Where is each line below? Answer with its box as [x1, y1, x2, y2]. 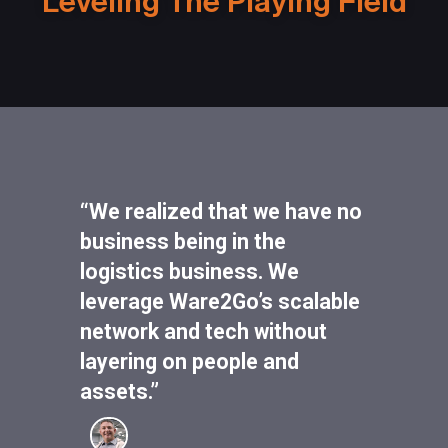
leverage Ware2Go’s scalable [80, 288, 360, 314]
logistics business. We [80, 258, 299, 284]
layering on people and [80, 348, 299, 374]
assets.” [80, 378, 159, 404]
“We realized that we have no [80, 198, 362, 224]
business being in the [80, 228, 286, 254]
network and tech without [80, 318, 327, 344]
